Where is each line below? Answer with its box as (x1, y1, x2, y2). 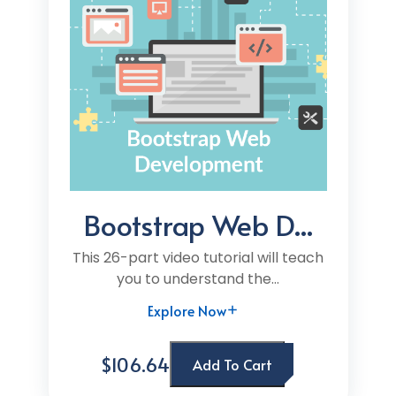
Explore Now (148, 301, 226, 320)
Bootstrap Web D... (83, 205, 313, 244)
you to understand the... (117, 269, 279, 289)
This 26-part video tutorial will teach (72, 247, 324, 268)
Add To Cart (193, 354, 272, 374)
